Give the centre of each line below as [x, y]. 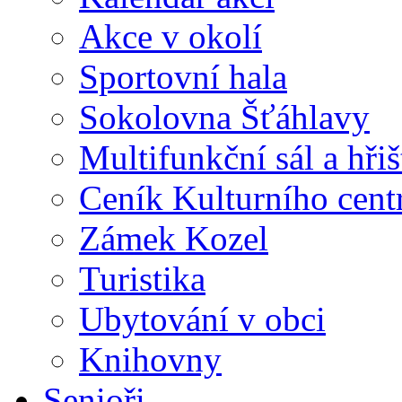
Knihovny [150, 359]
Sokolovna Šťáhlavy [224, 117]
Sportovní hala [183, 76]
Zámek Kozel [174, 238]
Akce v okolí [170, 36]
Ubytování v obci [202, 319]
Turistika [142, 278]
